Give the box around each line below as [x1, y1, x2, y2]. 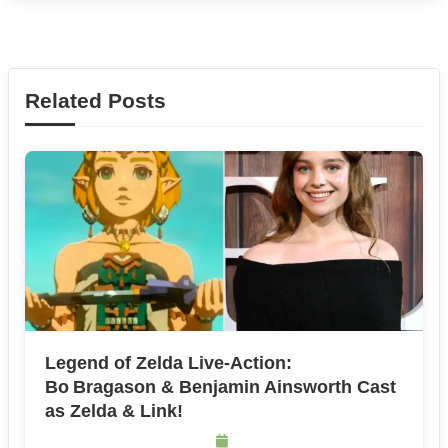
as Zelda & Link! [45, 401, 183, 422]
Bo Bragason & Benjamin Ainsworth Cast [45, 377, 396, 398]
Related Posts [25, 89, 166, 113]
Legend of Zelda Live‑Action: [45, 353, 292, 374]
